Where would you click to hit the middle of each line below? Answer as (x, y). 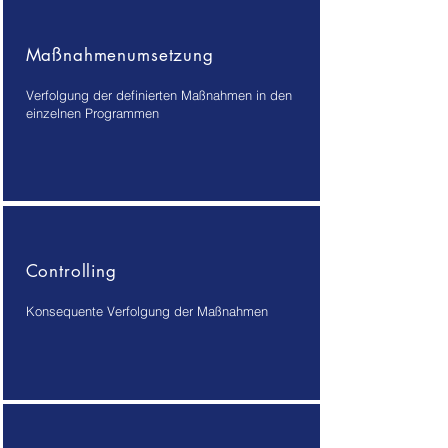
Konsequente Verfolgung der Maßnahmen (146, 311)
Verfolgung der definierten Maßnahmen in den (158, 95)
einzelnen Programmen (92, 113)
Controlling (71, 271)
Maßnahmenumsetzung (119, 55)
